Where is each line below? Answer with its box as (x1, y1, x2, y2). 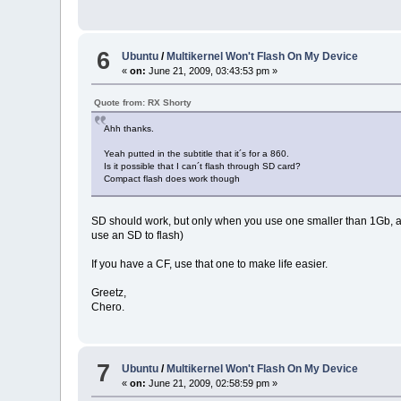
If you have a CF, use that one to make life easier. (91, 257, 328, 270)
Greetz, (91, 286, 127, 299)
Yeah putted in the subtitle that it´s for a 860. (104, 148, 290, 158)
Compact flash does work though (104, 173, 241, 183)
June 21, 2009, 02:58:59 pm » (146, 377, 278, 388)
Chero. (91, 300, 125, 313)
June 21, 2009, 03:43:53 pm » (146, 64, 278, 76)
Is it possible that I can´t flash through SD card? (104, 160, 302, 171)
